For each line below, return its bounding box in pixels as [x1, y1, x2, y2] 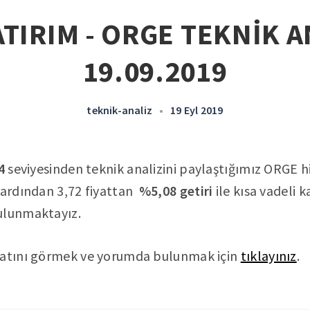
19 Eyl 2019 [170, 103, 224, 117]
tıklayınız [240, 247, 297, 264]
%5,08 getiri [133, 182, 213, 199]
